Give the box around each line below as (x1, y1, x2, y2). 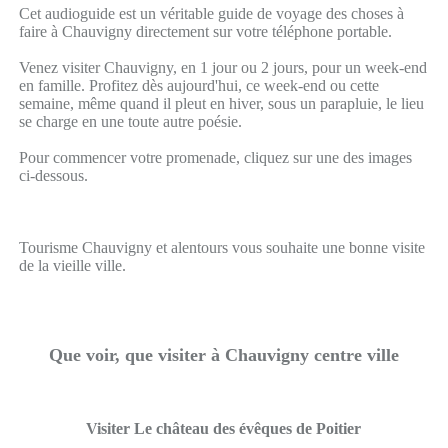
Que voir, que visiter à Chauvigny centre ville (48, 344, 399, 365)
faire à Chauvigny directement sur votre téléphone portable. (18, 22, 392, 40)
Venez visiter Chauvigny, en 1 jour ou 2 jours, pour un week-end (18, 58, 427, 76)
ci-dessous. (18, 166, 88, 184)
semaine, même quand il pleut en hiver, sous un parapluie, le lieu (18, 94, 424, 112)
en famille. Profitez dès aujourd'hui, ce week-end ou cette (18, 76, 379, 94)
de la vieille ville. (18, 256, 126, 274)
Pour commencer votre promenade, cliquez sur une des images (18, 148, 412, 166)
